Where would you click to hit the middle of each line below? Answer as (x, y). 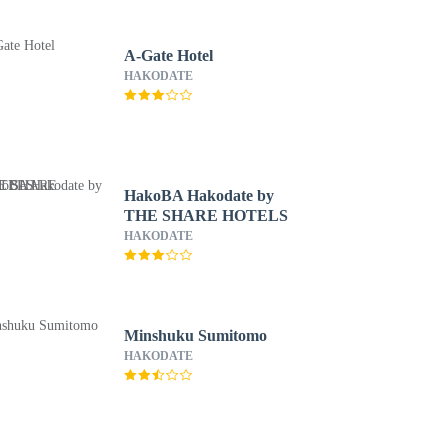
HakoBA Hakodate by (198, 195)
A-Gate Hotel (168, 55)
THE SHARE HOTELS (205, 215)
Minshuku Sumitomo (195, 335)
